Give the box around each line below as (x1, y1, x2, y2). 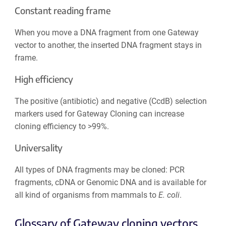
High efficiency (14, 73, 73, 85)
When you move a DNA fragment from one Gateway (14, 28, 199, 38)
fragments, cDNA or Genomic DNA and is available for (14, 178, 206, 188)
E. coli (158, 190, 180, 200)
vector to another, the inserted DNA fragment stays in (14, 40, 202, 50)
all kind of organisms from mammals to (14, 190, 158, 200)
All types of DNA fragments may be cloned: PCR (14, 165, 185, 175)
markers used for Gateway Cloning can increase (14, 109, 184, 119)
